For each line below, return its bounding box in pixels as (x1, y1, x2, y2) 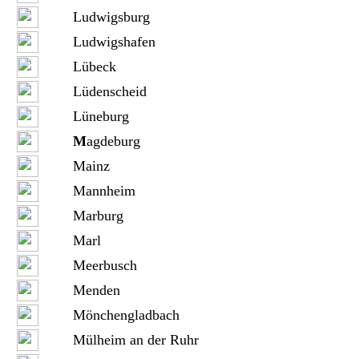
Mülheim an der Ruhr (72, 332, 199, 348)
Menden (72, 282, 120, 298)
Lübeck (72, 58, 116, 75)
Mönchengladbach (72, 307, 179, 323)
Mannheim (72, 183, 135, 199)
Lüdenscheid (72, 83, 147, 99)
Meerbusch (72, 257, 137, 273)
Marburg (72, 208, 123, 224)
